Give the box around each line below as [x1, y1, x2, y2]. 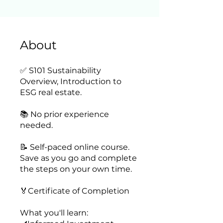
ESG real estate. [20, 88, 82, 97]
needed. [20, 120, 53, 130]
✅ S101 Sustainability [20, 66, 101, 75]
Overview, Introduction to [20, 77, 121, 86]
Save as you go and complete [20, 153, 137, 163]
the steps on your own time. [20, 164, 132, 174]
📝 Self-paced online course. [20, 142, 129, 152]
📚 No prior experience [20, 110, 109, 119]
